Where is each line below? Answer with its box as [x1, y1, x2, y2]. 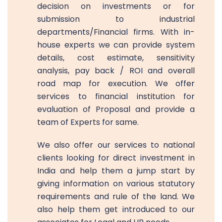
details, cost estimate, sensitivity [37, 52, 195, 63]
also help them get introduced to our [37, 203, 195, 215]
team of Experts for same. [37, 116, 139, 128]
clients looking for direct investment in [37, 152, 195, 164]
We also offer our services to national [37, 139, 195, 151]
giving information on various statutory [37, 177, 195, 189]
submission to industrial [37, 13, 195, 25]
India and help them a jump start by [37, 165, 195, 176]
